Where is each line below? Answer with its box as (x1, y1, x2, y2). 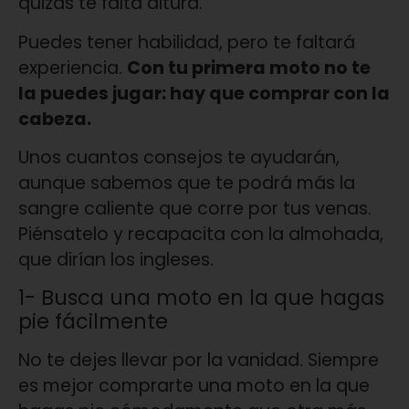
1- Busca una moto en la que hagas (18, 283, 384, 313)
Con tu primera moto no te (127, 55, 371, 80)
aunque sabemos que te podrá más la (18, 171, 355, 196)
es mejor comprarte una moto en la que (18, 373, 370, 399)
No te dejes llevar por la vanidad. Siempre (18, 348, 379, 373)
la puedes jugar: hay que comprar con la (18, 80, 390, 106)
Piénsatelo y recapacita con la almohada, (18, 222, 383, 247)
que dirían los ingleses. (18, 247, 214, 273)
